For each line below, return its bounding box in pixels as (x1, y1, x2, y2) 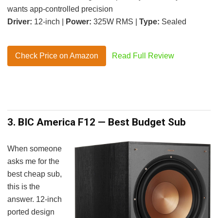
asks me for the (7, 157, 59, 165)
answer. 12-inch (7, 195, 62, 203)
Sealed (160, 17, 186, 26)
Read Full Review (112, 51, 174, 60)
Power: (66, 17, 91, 26)
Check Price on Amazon (15, 51, 98, 60)
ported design (7, 207, 54, 216)
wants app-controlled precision (7, 4, 113, 13)
